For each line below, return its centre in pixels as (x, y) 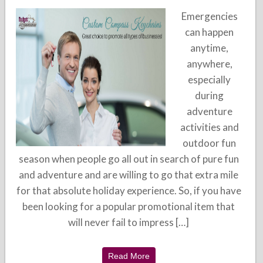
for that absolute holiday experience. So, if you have (129, 190)
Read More (129, 256)
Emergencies (209, 16)
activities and (209, 127)
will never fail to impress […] (129, 222)
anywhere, (209, 64)
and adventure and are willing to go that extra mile (129, 175)
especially (210, 80)
